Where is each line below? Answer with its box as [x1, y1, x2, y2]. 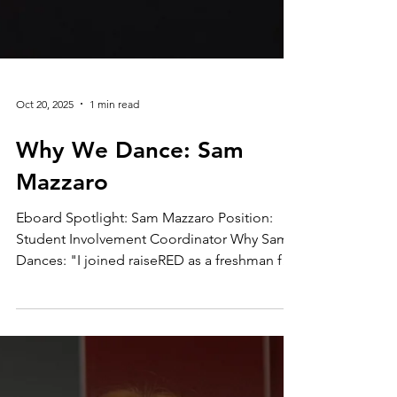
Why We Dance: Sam [16, 243, 244, 270]
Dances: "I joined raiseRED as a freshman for [16, 358, 295, 375]
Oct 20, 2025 [16, 203, 74, 217]
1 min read [90, 203, 139, 217]
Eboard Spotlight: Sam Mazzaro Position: [16, 315, 273, 332]
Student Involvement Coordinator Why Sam [16, 337, 289, 354]
